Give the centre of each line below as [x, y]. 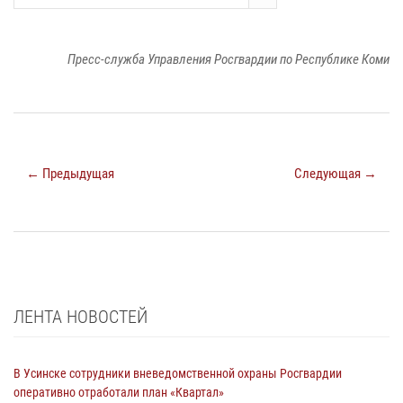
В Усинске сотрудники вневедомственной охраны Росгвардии [178, 373]
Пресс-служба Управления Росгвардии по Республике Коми [228, 59]
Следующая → [336, 173]
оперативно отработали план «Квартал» [119, 392]
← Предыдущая [70, 173]
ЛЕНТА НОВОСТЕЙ [81, 316]
